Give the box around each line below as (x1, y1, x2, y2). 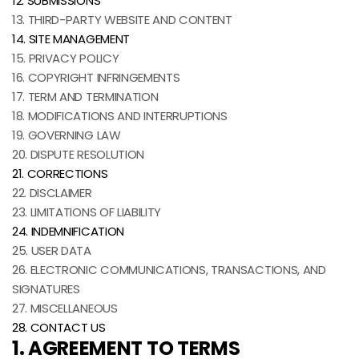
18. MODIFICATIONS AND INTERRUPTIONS (12, 107, 228, 124)
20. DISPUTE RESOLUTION (12, 146, 144, 163)
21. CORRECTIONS (12, 165, 108, 182)
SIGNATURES (12, 280, 80, 297)
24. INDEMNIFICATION (12, 223, 124, 240)
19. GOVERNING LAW (12, 127, 121, 143)
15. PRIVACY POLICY (12, 50, 119, 67)
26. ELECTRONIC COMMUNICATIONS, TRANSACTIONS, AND (12, 261, 326, 278)
